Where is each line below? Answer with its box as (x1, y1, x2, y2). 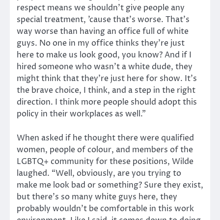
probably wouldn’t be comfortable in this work (17, 203, 194, 214)
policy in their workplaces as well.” (17, 109, 146, 120)
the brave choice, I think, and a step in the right (17, 85, 195, 96)
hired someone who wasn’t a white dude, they (17, 61, 192, 73)
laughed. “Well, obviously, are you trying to (17, 167, 181, 179)
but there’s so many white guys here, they (17, 191, 177, 202)
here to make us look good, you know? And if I (17, 50, 192, 61)
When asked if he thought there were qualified (17, 132, 194, 143)
